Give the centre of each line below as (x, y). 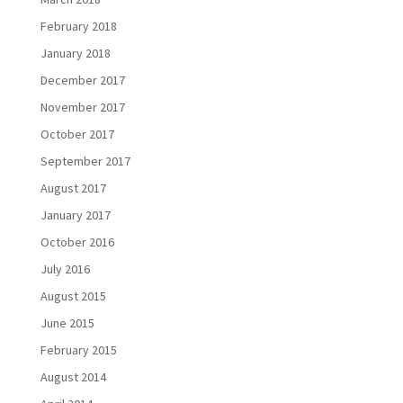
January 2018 (75, 54)
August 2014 (73, 377)
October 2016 (77, 242)
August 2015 (73, 296)
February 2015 (78, 350)
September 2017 (85, 161)
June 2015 (67, 323)
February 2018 (78, 27)
